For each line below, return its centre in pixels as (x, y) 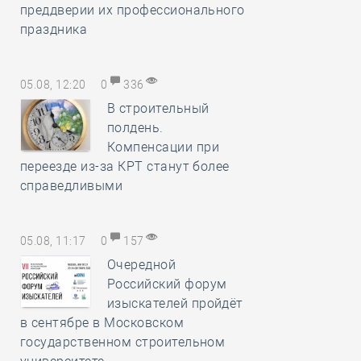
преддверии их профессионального (133, 10)
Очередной (141, 265)
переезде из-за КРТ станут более (125, 166)
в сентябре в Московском (102, 323)
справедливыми (72, 186)
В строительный (158, 108)
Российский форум (167, 284)
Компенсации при (163, 147)
